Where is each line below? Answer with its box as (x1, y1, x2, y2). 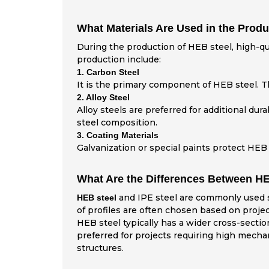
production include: (76, 54, 161, 65)
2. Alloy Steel (76, 92, 130, 103)
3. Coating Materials (76, 130, 159, 141)
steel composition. (76, 117, 157, 128)
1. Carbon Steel (76, 67, 139, 77)
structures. (76, 243, 124, 254)
